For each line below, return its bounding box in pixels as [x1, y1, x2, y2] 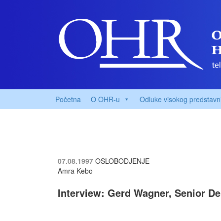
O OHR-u [91, 94, 120, 104]
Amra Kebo [58, 166, 93, 176]
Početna [55, 94, 81, 104]
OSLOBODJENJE [95, 156, 149, 166]
